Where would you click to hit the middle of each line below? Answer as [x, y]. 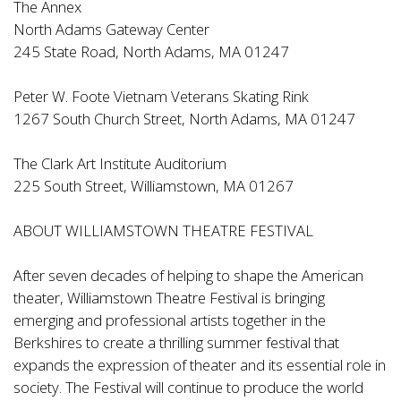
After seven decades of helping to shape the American [188, 275]
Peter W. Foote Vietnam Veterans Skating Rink [161, 96]
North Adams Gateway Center [111, 29]
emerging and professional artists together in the [170, 320]
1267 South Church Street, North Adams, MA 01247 [184, 118]
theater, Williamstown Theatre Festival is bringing [169, 297]
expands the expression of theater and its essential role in [200, 364]
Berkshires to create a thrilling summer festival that [176, 342]
